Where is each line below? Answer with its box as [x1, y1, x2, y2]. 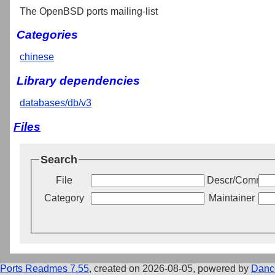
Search [41, 153, 77, 166]
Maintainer [208, 193, 255, 204]
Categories [17, 28, 78, 42]
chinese [20, 52, 54, 63]
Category [44, 193, 84, 204]
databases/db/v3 [20, 97, 91, 108]
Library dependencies [17, 74, 140, 87]
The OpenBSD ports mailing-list [20, 6, 158, 17]
